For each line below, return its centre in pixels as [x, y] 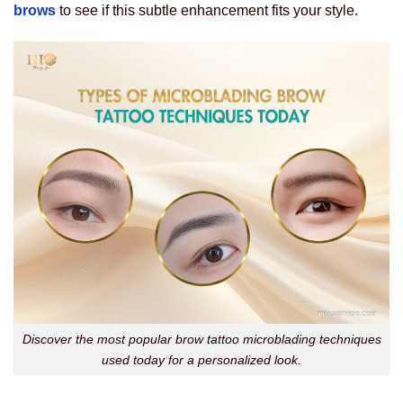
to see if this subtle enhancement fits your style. [207, 10]
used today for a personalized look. [201, 359]
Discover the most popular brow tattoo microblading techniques [201, 339]
